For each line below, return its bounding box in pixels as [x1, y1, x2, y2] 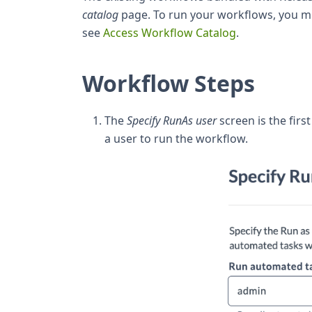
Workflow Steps [82, 68, 255, 98]
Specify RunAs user [127, 112, 217, 128]
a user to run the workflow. [104, 130, 248, 146]
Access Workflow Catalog [103, 24, 236, 40]
